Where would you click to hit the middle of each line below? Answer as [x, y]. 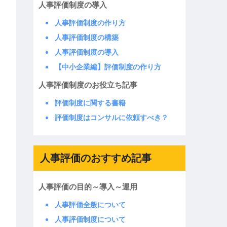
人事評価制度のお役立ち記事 [88, 85]
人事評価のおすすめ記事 [96, 158]
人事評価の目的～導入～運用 [88, 186]
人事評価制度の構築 [86, 37]
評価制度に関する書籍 [90, 103]
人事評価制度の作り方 [90, 23]
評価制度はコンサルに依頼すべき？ [111, 118]
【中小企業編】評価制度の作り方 [108, 67]
